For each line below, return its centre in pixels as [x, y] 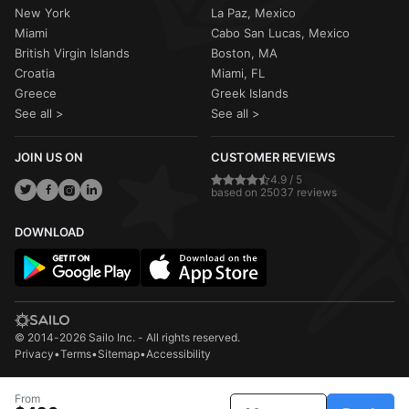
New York [42, 12]
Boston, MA [244, 52]
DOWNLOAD [49, 231]
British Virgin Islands [72, 52]
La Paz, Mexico [253, 12]
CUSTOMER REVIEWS [273, 157]
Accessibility [178, 353]
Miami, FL [238, 73]
